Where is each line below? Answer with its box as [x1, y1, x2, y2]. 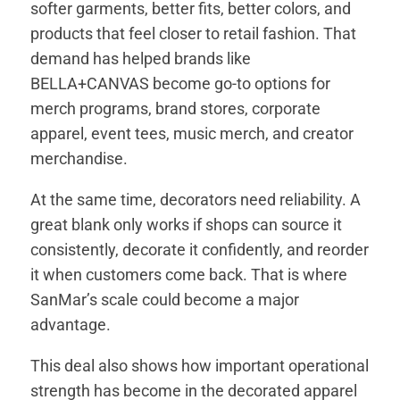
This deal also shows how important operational [30, 355, 370, 375]
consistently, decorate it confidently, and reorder [30, 239, 370, 259]
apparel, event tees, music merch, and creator [30, 123, 354, 143]
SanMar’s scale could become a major [30, 289, 300, 309]
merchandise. [30, 148, 129, 168]
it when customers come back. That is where [30, 264, 348, 284]
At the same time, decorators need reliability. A [30, 189, 362, 209]
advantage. [30, 314, 112, 334]
